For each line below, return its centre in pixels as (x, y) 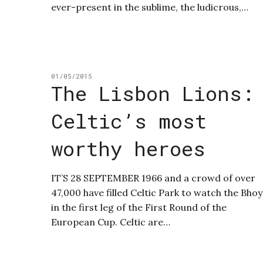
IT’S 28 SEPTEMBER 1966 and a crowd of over (153, 178)
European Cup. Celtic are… (111, 222)
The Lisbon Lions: (153, 93)
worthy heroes (128, 149)
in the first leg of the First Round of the (139, 208)
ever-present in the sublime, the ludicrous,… (150, 7)
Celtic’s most (129, 121)
